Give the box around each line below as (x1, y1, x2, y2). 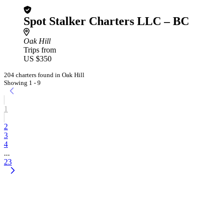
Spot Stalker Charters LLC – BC (24, 15, 189, 27)
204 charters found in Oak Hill (4, 71, 84, 79)
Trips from (24, 46, 56, 54)
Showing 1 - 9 (4, 79, 41, 86)
